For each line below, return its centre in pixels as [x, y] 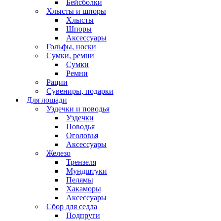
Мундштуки [87, 171]
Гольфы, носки [71, 46]
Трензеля [81, 162]
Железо [58, 153]
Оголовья [82, 135]
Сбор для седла [72, 206]
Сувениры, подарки [80, 91]
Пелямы [80, 180]
